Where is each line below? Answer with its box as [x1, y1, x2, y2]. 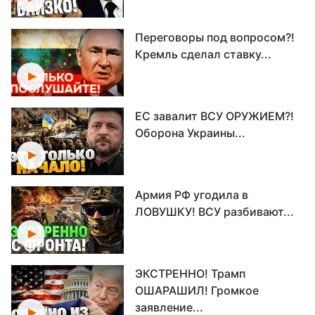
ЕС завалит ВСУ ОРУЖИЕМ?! [135, 109, 294, 123]
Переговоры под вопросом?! [135, 30, 295, 44]
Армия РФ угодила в [135, 188, 248, 202]
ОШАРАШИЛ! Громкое [135, 283, 259, 297]
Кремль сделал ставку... [135, 47, 271, 61]
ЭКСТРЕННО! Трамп [135, 266, 245, 281]
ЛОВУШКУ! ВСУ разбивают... [135, 205, 294, 219]
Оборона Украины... [135, 126, 245, 140]
